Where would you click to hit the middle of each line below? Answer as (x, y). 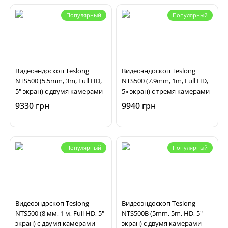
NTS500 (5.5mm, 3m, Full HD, (59, 81)
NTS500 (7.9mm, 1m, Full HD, (165, 81)
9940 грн (139, 106)
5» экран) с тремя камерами (166, 91)
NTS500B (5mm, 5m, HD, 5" (162, 213)
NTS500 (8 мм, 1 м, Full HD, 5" (60, 213)
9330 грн (32, 106)
